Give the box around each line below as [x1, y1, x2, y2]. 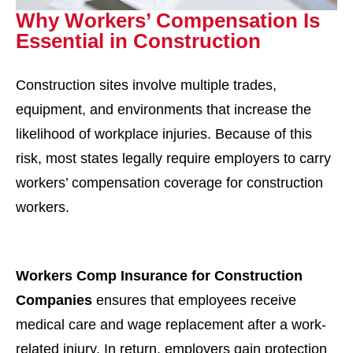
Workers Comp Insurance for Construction [16, 268, 303, 284]
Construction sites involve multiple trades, [16, 77, 277, 93]
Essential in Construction [16, 29, 261, 53]
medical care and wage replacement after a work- [16, 317, 326, 333]
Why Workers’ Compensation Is [16, 9, 320, 32]
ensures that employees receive [92, 292, 296, 308]
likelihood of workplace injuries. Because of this [16, 126, 312, 142]
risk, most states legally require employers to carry [16, 150, 331, 166]
